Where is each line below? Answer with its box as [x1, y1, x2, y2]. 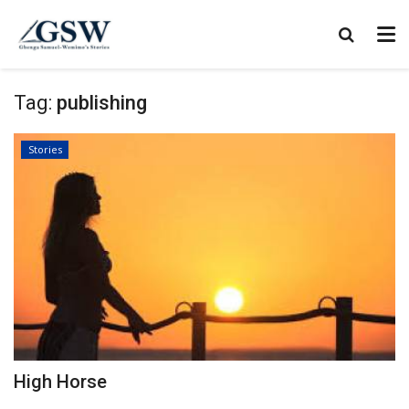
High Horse [14, 370, 107, 393]
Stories [27, 142, 62, 156]
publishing [57, 91, 147, 114]
